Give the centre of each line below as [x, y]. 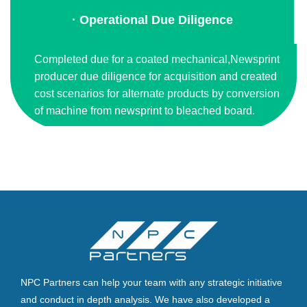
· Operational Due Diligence [152, 20]
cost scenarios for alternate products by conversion [157, 93]
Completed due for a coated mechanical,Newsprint [157, 59]
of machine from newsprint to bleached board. [145, 110]
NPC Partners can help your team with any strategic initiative [151, 282]
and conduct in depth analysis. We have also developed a [145, 299]
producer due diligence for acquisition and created [156, 76]
